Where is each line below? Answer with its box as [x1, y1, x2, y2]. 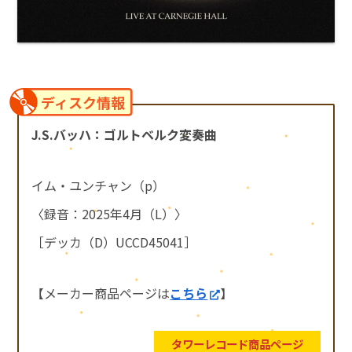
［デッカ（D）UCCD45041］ [31, 232, 197, 251]
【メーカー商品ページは [31, 283, 170, 302]
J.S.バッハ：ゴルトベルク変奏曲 [31, 124, 218, 144]
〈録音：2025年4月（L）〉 [31, 203, 188, 223]
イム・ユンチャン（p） [31, 175, 166, 195]
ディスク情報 [41, 91, 126, 112]
